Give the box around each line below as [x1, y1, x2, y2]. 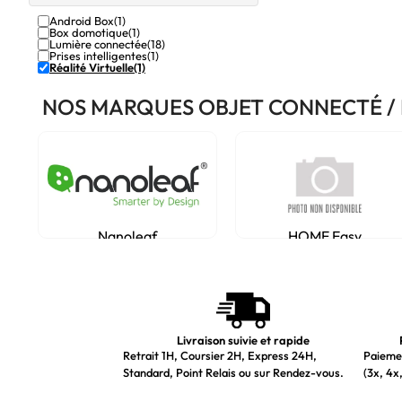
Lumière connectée [49, 37, 147, 51]
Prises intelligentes [49, 48, 147, 63]
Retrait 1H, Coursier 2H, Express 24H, [123, 348, 317, 363]
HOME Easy [288, 227, 362, 245]
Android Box [49, 13, 114, 28]
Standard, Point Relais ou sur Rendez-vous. [123, 365, 344, 380]
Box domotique [49, 25, 128, 39]
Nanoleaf [98, 227, 157, 245]
